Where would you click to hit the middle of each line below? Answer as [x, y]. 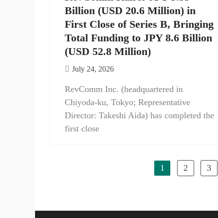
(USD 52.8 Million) [108, 51]
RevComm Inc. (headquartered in [124, 89]
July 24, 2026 [93, 69]
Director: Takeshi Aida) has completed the [139, 115]
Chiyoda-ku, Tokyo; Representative [127, 102]
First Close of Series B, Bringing [139, 24]
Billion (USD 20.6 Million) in [130, 10]
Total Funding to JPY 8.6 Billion [138, 38]
